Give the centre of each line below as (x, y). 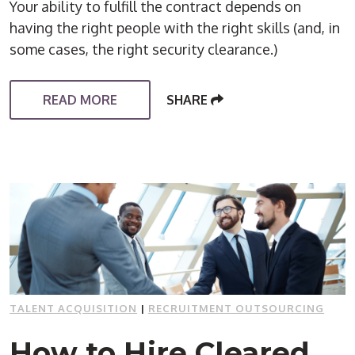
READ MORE (80, 100)
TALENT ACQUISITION (74, 309)
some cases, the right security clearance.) (144, 50)
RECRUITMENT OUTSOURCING (237, 309)
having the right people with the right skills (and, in (175, 28)
